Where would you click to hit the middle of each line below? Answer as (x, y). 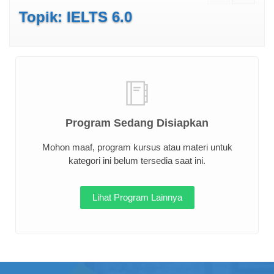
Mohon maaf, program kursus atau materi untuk (137, 147)
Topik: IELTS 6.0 (76, 17)
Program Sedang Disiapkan (137, 123)
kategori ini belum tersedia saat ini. (137, 161)
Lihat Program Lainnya (137, 197)
